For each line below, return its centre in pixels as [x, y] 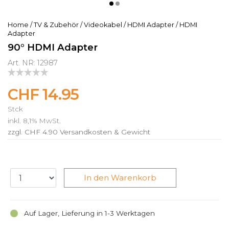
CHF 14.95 [43, 94]
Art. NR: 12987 [33, 63]
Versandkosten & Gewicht [105, 132]
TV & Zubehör [56, 25]
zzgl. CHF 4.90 [33, 132]
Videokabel [103, 25]
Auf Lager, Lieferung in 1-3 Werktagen [89, 213]
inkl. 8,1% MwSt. [34, 120]
